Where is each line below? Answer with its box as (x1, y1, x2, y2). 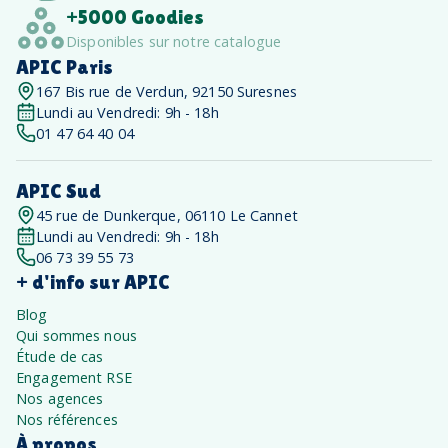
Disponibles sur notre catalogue (66, 32, 282, 52)
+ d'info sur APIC (16, 271, 170, 294)
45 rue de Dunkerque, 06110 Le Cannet (36, 206, 298, 226)
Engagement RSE (16, 368, 132, 388)
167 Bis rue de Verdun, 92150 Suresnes (36, 82, 297, 102)
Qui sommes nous (16, 326, 138, 346)
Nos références (16, 410, 118, 430)
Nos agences (16, 389, 104, 409)
